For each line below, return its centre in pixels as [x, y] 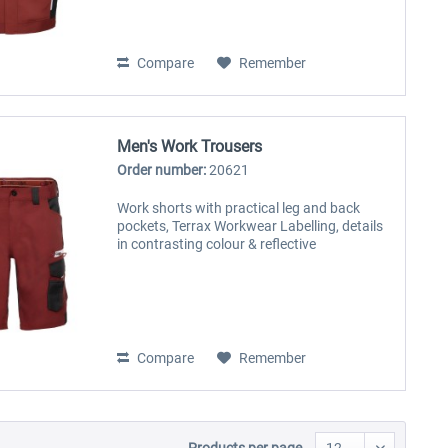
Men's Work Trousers [190, 147]
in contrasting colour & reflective [217, 244]
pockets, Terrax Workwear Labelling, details [250, 226]
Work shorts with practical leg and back [239, 208]
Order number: [163, 170]
